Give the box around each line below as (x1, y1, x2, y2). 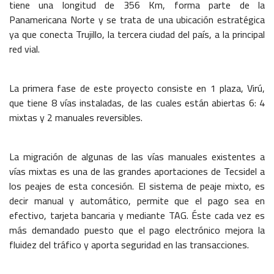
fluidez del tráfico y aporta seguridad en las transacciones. (9, 235, 249, 254)
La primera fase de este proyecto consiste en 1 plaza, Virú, (9, 78, 265, 97)
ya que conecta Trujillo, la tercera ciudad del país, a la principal (9, 24, 265, 43)
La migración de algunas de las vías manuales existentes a (9, 147, 265, 166)
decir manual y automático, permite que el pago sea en (9, 191, 265, 210)
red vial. (9, 39, 40, 58)
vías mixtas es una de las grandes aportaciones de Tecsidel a (9, 161, 265, 180)
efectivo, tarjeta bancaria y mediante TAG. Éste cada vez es (9, 206, 265, 224)
